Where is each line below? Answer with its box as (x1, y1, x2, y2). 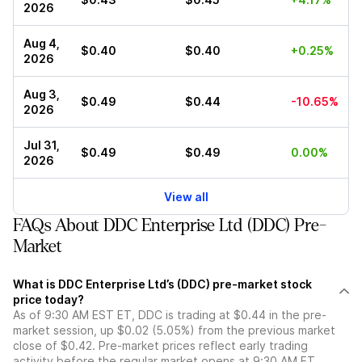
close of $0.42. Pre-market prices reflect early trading (13, 339, 308, 353)
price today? (13, 293, 84, 307)
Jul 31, (23, 138, 60, 153)
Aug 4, (23, 36, 60, 51)
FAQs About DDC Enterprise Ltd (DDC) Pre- (13, 216, 326, 236)
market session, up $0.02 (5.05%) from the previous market (13, 323, 335, 338)
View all (163, 189, 208, 204)
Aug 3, (23, 87, 60, 102)
